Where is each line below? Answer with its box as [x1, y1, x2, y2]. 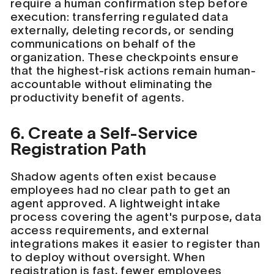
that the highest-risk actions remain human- [10, 64, 256, 78]
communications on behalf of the [10, 37, 196, 51]
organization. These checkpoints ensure [10, 51, 239, 64]
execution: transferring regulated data [10, 10, 229, 24]
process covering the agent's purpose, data [10, 210, 262, 223]
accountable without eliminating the [10, 78, 213, 91]
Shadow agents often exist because [10, 169, 217, 183]
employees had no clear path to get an [10, 183, 231, 196]
